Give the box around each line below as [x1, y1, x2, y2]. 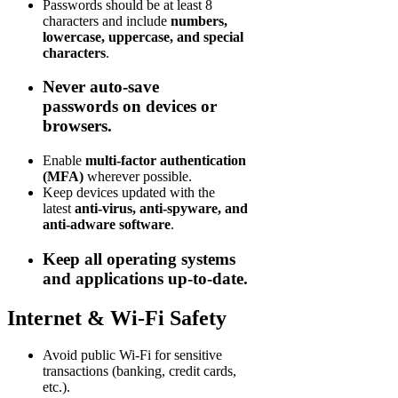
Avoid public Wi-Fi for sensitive [43, 347, 222, 363]
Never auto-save [43, 77, 159, 97]
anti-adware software [43, 216, 171, 232]
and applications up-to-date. [43, 268, 248, 288]
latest [43, 200, 75, 216]
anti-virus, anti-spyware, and [75, 200, 248, 216]
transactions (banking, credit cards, [43, 363, 236, 379]
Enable [43, 152, 85, 168]
